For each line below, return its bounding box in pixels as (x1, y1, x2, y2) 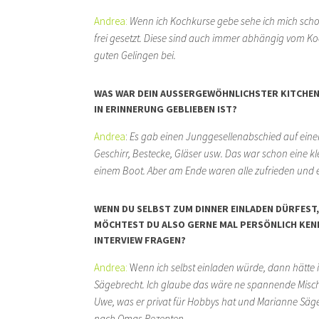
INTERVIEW (94, 233, 142, 246)
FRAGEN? (142, 233, 186, 246)
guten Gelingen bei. (94, 48, 176, 62)
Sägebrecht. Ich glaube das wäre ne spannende (94, 277, 298, 291)
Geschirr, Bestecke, (94, 146, 174, 160)
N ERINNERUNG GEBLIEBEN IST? (94, 102, 232, 115)
